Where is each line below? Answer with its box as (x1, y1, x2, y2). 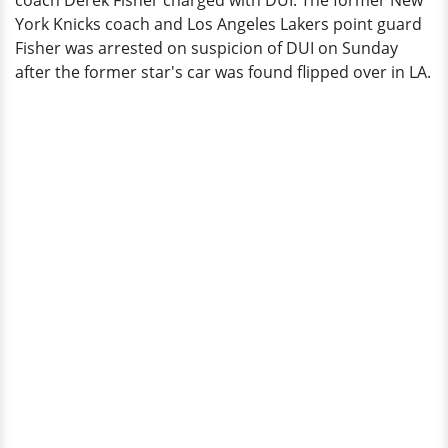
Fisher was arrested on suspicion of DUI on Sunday (15, 37, 398, 59)
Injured (22, 49, 69, 68)
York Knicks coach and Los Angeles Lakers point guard (15, 13, 422, 35)
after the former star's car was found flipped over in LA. (15, 61, 431, 83)
